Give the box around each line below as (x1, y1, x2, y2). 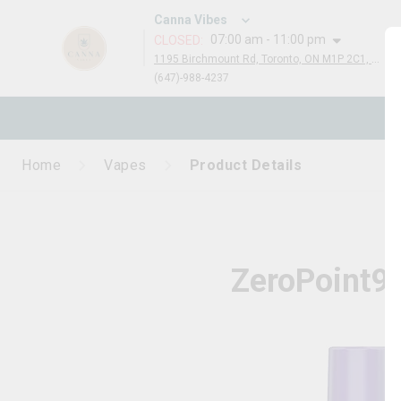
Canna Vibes (154, 13, 227, 27)
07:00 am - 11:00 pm (210, 32, 326, 47)
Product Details (189, 157, 302, 174)
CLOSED (154, 32, 200, 47)
